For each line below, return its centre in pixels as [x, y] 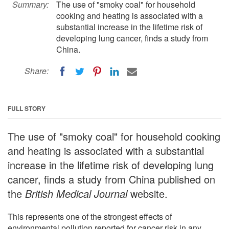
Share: [37, 71]
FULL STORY [27, 108]
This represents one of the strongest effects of [90, 216]
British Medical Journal [78, 193]
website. [149, 193]
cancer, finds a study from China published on [111, 179]
